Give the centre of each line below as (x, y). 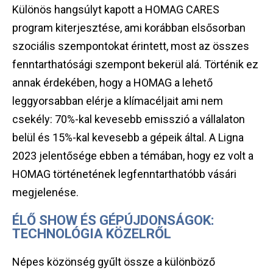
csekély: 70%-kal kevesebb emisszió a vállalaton (129, 119)
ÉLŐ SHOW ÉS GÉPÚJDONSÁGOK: (113, 221)
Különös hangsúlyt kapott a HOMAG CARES (116, 10)
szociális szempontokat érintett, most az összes (131, 46)
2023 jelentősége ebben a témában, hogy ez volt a (133, 156)
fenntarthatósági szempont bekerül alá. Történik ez (135, 65)
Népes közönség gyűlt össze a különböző (114, 262)
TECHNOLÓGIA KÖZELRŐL (92, 234)
